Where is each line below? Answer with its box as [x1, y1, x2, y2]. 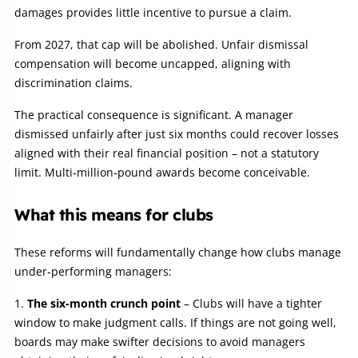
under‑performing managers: [14, 263, 172, 279]
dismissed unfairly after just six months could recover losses [14, 125, 339, 141]
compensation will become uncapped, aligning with [14, 55, 291, 71]
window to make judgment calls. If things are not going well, [14, 314, 336, 330]
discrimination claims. [14, 74, 133, 90]
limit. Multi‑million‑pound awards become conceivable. [14, 164, 310, 180]
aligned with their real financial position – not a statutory [14, 145, 319, 161]
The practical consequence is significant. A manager [14, 106, 293, 122]
